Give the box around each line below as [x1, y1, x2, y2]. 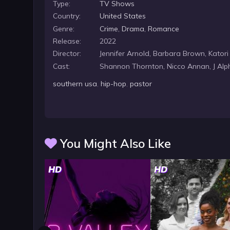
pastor [130, 79, 152, 89]
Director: [53, 49, 82, 59]
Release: [53, 36, 82, 46]
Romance [148, 24, 180, 33]
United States [100, 11, 146, 21]
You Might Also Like [56, 136, 171, 151]
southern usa [53, 79, 98, 89]
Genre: [53, 24, 75, 33]
